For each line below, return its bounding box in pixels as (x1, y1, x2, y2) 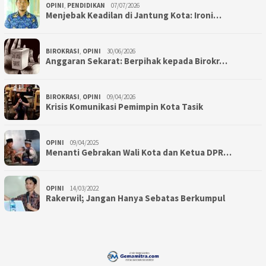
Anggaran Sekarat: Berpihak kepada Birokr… (46, 55, 227, 66)
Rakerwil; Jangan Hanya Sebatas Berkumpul (46, 192, 225, 204)
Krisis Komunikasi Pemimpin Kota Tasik (46, 100, 203, 112)
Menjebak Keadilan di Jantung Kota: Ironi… (46, 9, 221, 21)
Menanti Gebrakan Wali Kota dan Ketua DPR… (46, 146, 232, 158)
